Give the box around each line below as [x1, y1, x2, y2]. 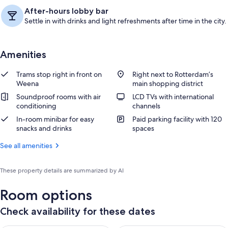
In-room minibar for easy [16, 115, 94, 124]
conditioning [16, 101, 56, 110]
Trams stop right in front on [16, 70, 102, 79]
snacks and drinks [16, 124, 72, 133]
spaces [132, 124, 154, 133]
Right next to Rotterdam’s [132, 70, 213, 79]
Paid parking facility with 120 [132, 115, 222, 124]
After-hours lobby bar [24, 6, 108, 16]
